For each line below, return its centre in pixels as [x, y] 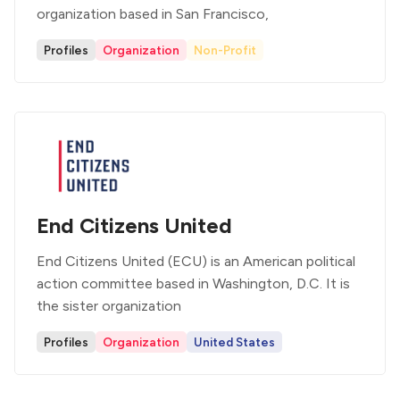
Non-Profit [225, 50]
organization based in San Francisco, [153, 14]
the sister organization [109, 306]
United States [234, 342]
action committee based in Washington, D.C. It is [193, 283]
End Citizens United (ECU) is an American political [196, 261]
